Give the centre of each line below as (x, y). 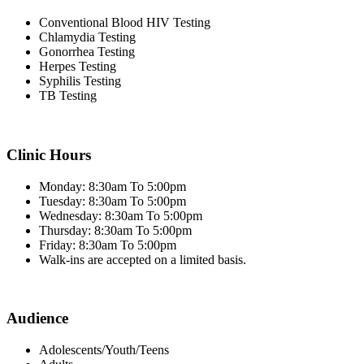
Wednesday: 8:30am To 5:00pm (121, 215)
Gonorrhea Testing (87, 52)
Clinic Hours (49, 154)
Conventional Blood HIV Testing (125, 23)
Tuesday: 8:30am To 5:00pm (113, 201)
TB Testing (68, 96)
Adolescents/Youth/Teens (104, 349)
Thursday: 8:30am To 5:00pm (115, 230)
